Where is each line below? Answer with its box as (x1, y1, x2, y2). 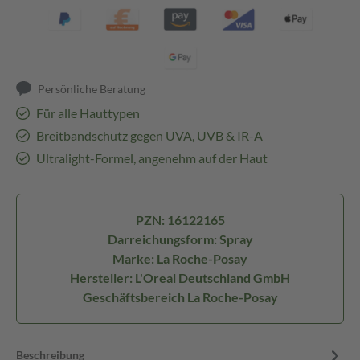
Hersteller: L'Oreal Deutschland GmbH (70, 270, 290, 285)
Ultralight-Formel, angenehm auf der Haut (35, 150, 268, 166)
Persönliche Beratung (38, 82, 146, 96)
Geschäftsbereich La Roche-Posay (82, 289, 278, 305)
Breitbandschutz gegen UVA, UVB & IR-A (35, 128, 263, 143)
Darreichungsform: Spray (107, 231, 253, 247)
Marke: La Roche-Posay (112, 251, 247, 266)
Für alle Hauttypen (35, 105, 140, 121)
